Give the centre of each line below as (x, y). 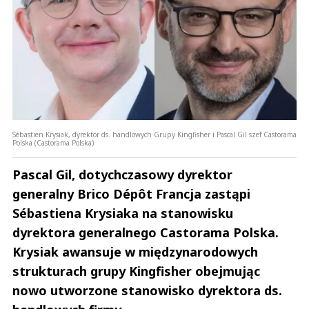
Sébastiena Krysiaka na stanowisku (123, 213)
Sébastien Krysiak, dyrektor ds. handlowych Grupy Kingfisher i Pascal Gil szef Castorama (154, 134)
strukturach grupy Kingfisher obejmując (136, 271)
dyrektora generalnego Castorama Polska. (146, 232)
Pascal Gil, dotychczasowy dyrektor (122, 174)
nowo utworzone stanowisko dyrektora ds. (147, 290)
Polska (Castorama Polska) (53, 142)
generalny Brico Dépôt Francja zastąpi (131, 193)
